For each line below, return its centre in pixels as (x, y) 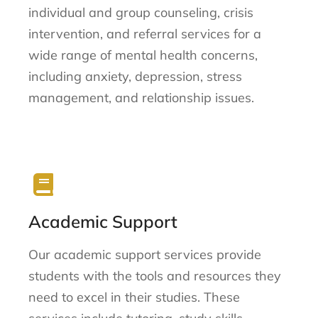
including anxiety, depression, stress (135, 76)
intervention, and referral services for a (145, 33)
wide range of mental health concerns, (143, 55)
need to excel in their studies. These (134, 297)
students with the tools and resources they (155, 276)
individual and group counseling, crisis (141, 12)
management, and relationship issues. (141, 97)
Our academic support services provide (145, 255)
